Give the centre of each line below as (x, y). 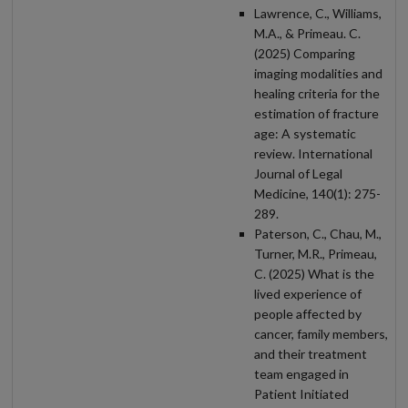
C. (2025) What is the (314, 273)
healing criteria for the (317, 93)
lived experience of (308, 293)
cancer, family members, (321, 333)
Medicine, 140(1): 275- (317, 193)
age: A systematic (305, 133)
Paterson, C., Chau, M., (318, 233)
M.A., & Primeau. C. (307, 33)
